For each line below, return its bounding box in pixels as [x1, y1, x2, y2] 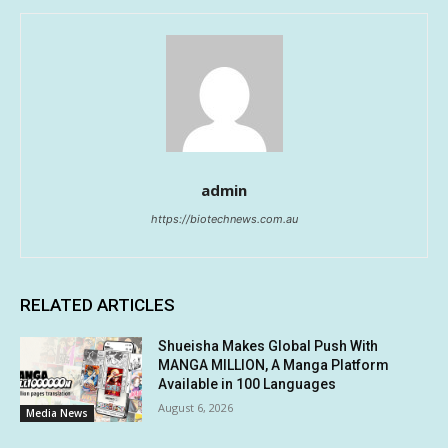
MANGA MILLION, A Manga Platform [158, 356, 390, 373]
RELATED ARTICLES [20, 294, 175, 315]
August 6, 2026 [158, 399, 234, 415]
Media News [26, 406, 88, 421]
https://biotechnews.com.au [150, 211, 298, 226]
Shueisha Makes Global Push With [158, 337, 379, 354]
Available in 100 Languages [158, 375, 337, 392]
